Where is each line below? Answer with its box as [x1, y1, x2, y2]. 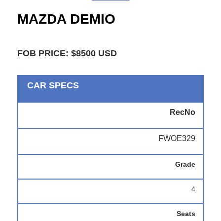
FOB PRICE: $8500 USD [17, 48, 117, 58]
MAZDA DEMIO [17, 11, 115, 27]
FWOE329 [158, 134, 195, 143]
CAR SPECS [27, 80, 79, 91]
